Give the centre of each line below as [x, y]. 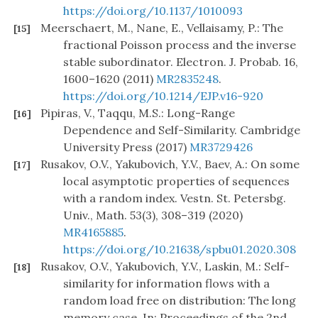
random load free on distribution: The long [180, 301]
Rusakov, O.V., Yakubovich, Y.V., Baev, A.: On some [170, 164]
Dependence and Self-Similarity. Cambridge [182, 130]
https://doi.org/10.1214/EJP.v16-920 [163, 96]
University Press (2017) [126, 147]
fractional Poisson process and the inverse [180, 45]
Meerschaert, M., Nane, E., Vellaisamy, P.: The [162, 28]
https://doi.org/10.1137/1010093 [153, 11]
